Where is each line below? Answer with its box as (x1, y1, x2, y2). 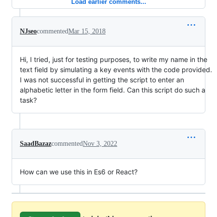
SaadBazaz (20, 140, 51, 147)
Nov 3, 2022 (83, 140, 117, 147)
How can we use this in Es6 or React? (20, 168, 138, 176)
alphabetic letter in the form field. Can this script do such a (20, 86, 205, 94)
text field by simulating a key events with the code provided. (20, 65, 212, 74)
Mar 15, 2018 (68, 28, 106, 35)
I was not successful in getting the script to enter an (20, 76, 184, 84)
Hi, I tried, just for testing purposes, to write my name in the (20, 55, 207, 63)
